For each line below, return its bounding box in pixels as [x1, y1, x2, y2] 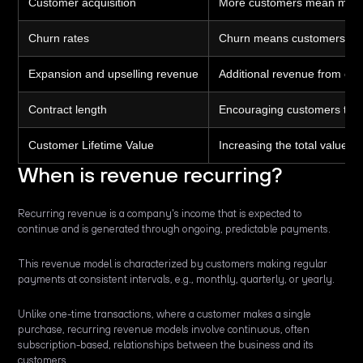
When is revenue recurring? [18, 163, 288, 187]
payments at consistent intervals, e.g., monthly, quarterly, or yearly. [18, 273, 335, 286]
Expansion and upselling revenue [28, 67, 199, 81]
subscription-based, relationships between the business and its [18, 339, 314, 352]
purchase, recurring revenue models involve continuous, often [18, 323, 310, 336]
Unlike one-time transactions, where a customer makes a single [18, 308, 312, 321]
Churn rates [28, 32, 90, 45]
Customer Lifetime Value [28, 139, 155, 152]
